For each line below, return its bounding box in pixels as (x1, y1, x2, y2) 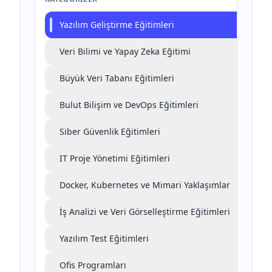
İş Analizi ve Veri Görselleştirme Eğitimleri (59, 206, 230, 217)
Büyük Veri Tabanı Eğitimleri (59, 72, 174, 84)
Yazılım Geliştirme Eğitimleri (59, 19, 174, 30)
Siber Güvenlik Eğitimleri (59, 126, 160, 137)
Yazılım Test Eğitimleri (59, 233, 149, 244)
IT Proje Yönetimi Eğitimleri (59, 152, 170, 164)
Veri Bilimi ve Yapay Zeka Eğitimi (59, 46, 191, 57)
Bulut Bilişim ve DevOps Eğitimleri (59, 99, 199, 110)
